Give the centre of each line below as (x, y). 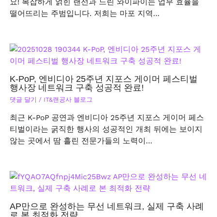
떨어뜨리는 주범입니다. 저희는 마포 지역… (85, 14)
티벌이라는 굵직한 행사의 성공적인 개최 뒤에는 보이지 (106, 130)
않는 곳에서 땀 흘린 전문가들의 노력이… (81, 141)
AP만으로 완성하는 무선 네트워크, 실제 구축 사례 (107, 206)
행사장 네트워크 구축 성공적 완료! (77, 87)
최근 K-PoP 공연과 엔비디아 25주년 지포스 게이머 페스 (107, 118)
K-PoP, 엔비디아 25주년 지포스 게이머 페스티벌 (104, 78)
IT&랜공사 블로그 (68, 99)
